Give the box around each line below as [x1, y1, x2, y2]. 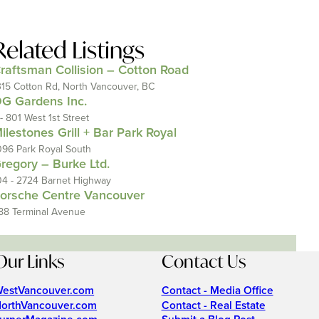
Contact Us [161, 250, 246, 273]
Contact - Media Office [161, 284, 273, 298]
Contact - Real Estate [161, 298, 266, 313]
